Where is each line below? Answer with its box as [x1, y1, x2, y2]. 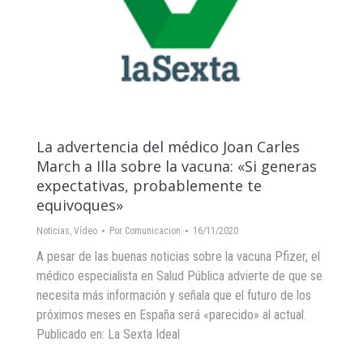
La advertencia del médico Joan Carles [36, 136, 300, 156]
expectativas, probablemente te [36, 175, 262, 195]
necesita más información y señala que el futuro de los [36, 287, 311, 303]
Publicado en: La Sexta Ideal [36, 326, 180, 342]
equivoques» [36, 194, 123, 215]
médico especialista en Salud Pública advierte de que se [36, 267, 322, 284]
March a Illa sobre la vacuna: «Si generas [36, 156, 317, 176]
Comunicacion [125, 224, 181, 237]
